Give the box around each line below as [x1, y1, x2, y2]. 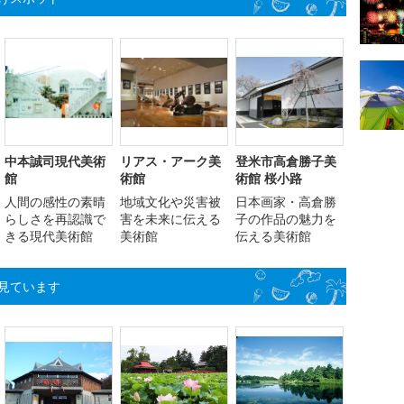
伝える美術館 [235, 227, 311, 245]
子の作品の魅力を [235, 210, 336, 228]
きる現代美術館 [5, 227, 93, 245]
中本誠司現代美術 [5, 152, 106, 170]
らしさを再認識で [5, 210, 106, 228]
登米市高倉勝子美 [235, 152, 336, 170]
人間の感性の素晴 [5, 193, 106, 211]
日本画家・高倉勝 [235, 193, 336, 211]
